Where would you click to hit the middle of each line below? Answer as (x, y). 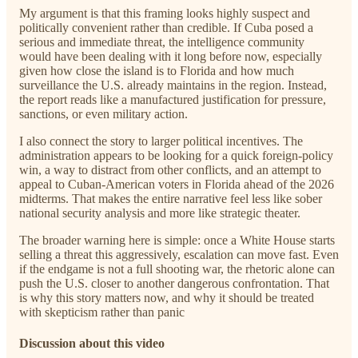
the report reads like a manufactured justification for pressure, (173, 99)
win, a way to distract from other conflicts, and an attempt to (170, 169)
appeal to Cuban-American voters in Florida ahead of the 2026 (177, 184)
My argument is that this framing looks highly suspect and (165, 13)
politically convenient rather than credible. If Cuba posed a (166, 27)
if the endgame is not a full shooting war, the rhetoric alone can (177, 268)
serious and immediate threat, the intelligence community (162, 42)
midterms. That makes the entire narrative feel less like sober (171, 198)
